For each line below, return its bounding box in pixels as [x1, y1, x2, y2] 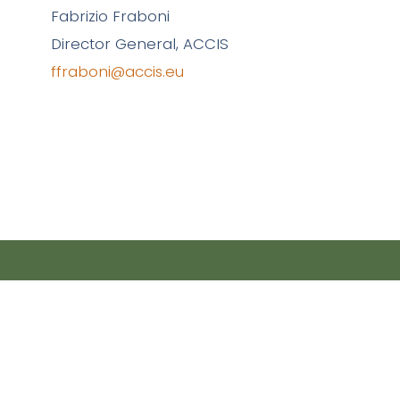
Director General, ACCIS [50, 33, 229, 55]
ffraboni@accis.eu [50, 61, 184, 83]
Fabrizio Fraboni [50, 5, 170, 28]
